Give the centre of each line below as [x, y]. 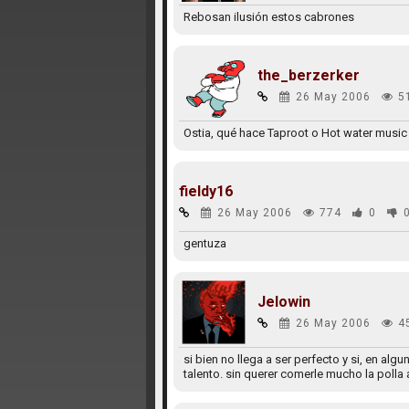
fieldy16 [205, 191]
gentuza [204, 243]
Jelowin [283, 302]
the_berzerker [308, 75]
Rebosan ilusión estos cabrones [268, 17]
